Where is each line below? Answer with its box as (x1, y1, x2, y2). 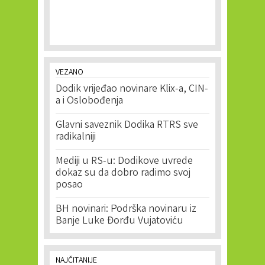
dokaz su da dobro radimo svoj (56, 166, 190, 181)
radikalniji (56, 130, 96, 145)
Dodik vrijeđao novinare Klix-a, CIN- (56, 82, 208, 97)
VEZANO (56, 67, 83, 79)
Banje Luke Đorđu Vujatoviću (56, 214, 183, 229)
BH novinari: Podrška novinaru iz (56, 202, 196, 217)
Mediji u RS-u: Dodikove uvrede (56, 154, 193, 169)
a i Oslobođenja (56, 93, 123, 109)
